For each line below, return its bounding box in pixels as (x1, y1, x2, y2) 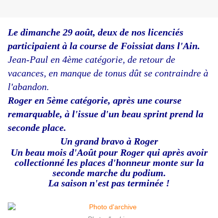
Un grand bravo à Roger (60, 136, 158, 147)
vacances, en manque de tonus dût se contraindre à (8, 68, 208, 79)
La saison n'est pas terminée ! (48, 178, 170, 189)
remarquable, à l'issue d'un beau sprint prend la (8, 109, 203, 120)
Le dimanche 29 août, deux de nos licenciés (8, 27, 183, 38)
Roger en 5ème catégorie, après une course (8, 95, 182, 106)
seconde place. (8, 122, 66, 133)
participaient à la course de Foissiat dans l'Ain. (8, 40, 200, 52)
